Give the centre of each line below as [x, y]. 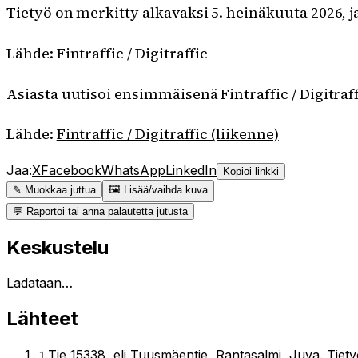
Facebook [71, 171]
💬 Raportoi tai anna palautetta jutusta [100, 212]
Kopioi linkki [251, 172]
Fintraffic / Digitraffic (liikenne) [167, 134]
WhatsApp [133, 171]
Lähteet [42, 318]
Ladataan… [40, 283]
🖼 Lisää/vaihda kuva [158, 190]
